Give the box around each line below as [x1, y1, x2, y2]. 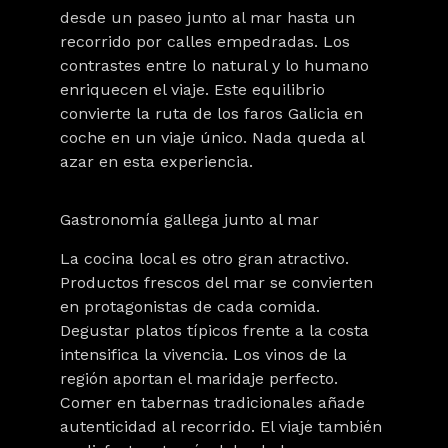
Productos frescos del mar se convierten [60, 273, 373, 292]
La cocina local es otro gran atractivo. [60, 249, 349, 268]
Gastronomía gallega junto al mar [60, 210, 319, 229]
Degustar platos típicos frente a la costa [60, 321, 369, 340]
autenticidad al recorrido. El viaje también [60, 417, 382, 436]
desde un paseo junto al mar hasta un [60, 8, 355, 27]
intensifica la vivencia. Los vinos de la [60, 345, 347, 364]
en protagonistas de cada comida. [60, 297, 320, 316]
